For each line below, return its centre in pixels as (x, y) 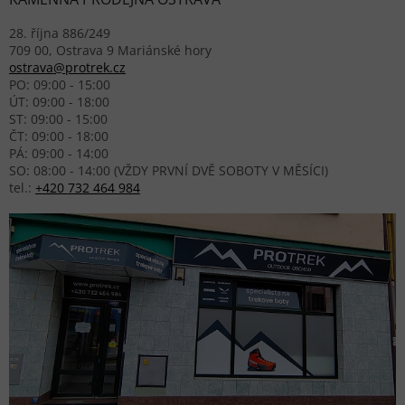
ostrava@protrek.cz (67, 67)
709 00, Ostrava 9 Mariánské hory (110, 50)
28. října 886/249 (60, 33)
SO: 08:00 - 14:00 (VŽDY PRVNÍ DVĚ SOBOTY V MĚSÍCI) (169, 170)
